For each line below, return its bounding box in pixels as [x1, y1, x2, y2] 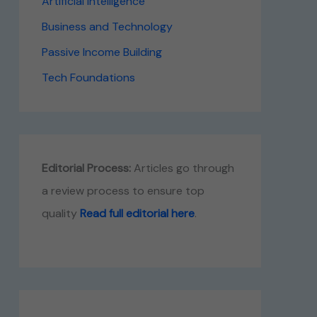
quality [41, 206, 80, 221]
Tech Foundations [41, 70, 135, 85]
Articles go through [130, 161, 234, 175]
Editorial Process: [41, 161, 131, 175]
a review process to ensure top [41, 183, 204, 198]
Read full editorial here [79, 206, 195, 221]
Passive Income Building [41, 45, 162, 59]
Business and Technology [41, 19, 173, 34]
